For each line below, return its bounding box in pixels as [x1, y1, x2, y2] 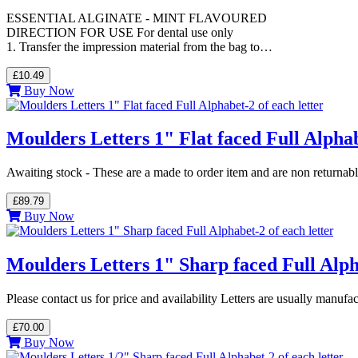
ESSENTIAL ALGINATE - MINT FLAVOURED [6, 10, 267, 25]
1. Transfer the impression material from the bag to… [6, 39, 272, 54]
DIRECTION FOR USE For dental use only [6, 25, 233, 39]
